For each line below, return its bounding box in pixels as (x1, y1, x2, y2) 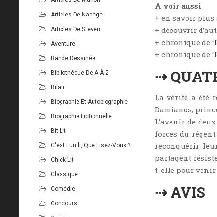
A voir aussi (155, 1, 201, 11)
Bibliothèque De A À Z (51, 69, 109, 76)
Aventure (51, 40, 75, 47)
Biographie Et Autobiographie (51, 98, 128, 105)
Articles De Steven (51, 25, 100, 32)
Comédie (51, 185, 75, 192)
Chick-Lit (51, 156, 74, 163)
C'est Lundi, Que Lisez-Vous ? (51, 141, 130, 149)
